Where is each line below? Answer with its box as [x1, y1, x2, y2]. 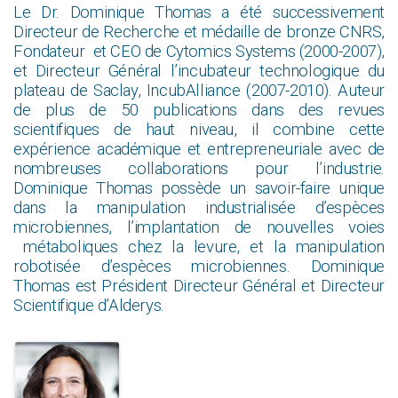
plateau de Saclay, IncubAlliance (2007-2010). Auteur [13, 81, 385, 101]
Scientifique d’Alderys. [13, 296, 164, 316]
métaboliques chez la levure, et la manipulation [13, 237, 385, 258]
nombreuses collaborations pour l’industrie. [13, 159, 385, 179]
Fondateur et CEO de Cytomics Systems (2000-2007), [13, 42, 386, 62]
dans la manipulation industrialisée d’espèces [13, 198, 385, 219]
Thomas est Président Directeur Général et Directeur [13, 276, 385, 297]
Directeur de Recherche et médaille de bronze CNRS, [13, 22, 385, 43]
